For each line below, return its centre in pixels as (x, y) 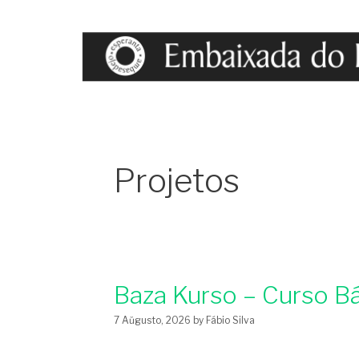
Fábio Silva (230, 320)
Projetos (177, 180)
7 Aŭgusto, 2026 (152, 320)
